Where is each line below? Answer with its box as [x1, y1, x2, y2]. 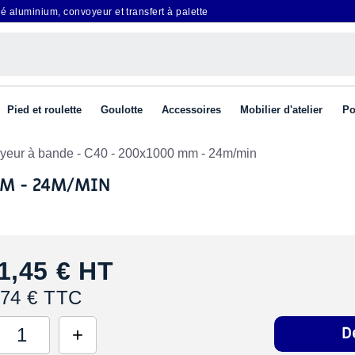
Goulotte [101, 104, 143, 116]
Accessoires [162, 104, 221, 116]
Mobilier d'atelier [240, 104, 323, 116]
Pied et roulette [7, 104, 82, 116]
